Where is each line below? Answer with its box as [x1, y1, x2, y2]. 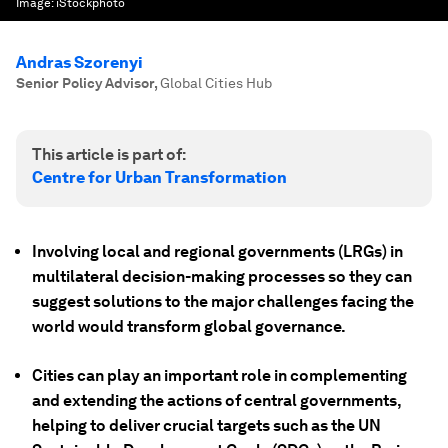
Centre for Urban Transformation [32, 168, 287, 187]
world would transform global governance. [32, 317, 346, 336]
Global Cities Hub [160, 75, 272, 91]
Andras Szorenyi [16, 53, 143, 72]
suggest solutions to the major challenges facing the [32, 292, 414, 311]
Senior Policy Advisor [16, 75, 154, 91]
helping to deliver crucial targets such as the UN [32, 416, 381, 435]
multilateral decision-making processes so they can [32, 267, 412, 286]
